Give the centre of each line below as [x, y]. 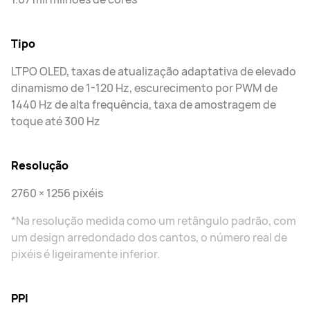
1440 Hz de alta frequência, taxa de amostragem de [144, 104]
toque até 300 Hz [56, 121]
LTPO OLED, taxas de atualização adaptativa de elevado [154, 71]
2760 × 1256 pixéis [57, 193]
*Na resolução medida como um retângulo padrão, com [154, 221]
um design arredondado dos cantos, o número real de [149, 237]
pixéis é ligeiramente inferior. [85, 254]
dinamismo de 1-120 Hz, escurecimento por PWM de [144, 88]
